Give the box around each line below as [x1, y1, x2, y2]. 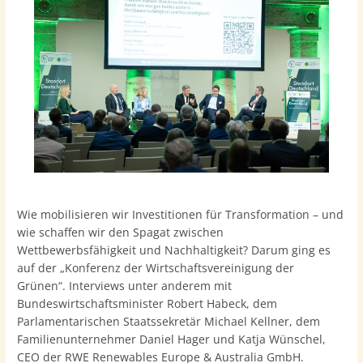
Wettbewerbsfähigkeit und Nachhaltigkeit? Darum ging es [17, 242, 331, 258]
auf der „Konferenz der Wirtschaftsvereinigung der [17, 260, 295, 276]
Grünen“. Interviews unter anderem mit [17, 278, 233, 294]
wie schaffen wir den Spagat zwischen [17, 224, 224, 241]
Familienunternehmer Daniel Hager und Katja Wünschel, [17, 331, 327, 348]
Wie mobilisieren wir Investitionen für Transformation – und [17, 207, 344, 223]
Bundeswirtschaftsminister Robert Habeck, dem [17, 296, 278, 312]
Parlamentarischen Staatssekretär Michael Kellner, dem [17, 314, 321, 330]
